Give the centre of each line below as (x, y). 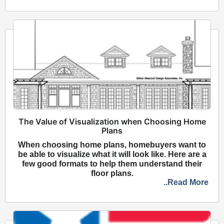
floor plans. (112, 173)
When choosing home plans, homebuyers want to (112, 144)
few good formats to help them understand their (112, 163)
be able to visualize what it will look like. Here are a (112, 154)
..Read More (186, 182)
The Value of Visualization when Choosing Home (112, 121)
